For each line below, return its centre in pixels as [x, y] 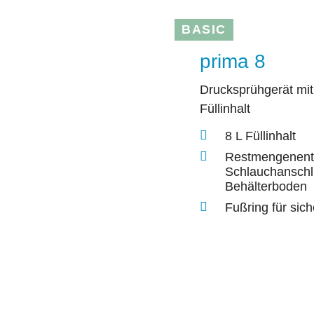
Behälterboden [266, 186]
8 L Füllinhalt [260, 136]
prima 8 [233, 62]
